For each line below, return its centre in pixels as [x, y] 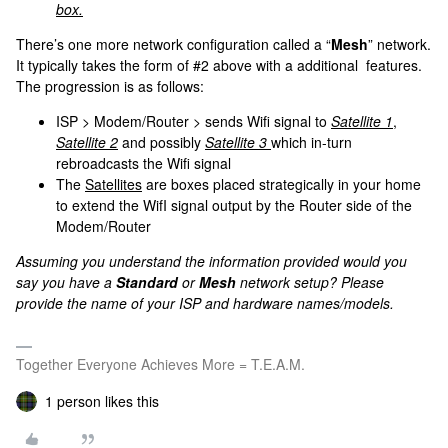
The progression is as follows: [110, 86]
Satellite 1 [362, 121]
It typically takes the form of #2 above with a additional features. [219, 65]
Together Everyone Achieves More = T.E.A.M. [160, 364]
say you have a [66, 282]
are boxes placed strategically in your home [281, 184]
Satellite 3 [238, 142]
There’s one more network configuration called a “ [173, 44]
